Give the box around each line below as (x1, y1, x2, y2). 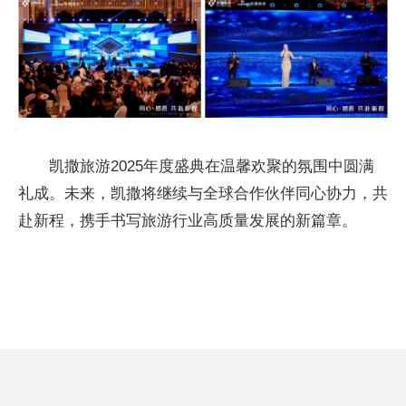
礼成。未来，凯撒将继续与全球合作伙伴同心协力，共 (18, 184, 388, 202)
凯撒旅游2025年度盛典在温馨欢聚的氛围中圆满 (49, 157, 374, 175)
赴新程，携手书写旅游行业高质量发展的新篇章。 (18, 211, 357, 229)
